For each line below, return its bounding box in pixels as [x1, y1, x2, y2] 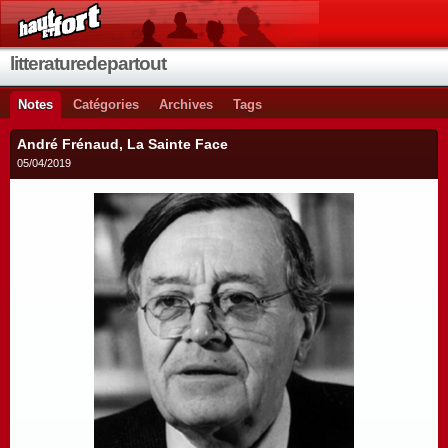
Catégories [73, 97, 139, 112]
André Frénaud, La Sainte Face [17, 136, 228, 152]
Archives [159, 97, 213, 112]
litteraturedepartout [10, 53, 166, 74]
